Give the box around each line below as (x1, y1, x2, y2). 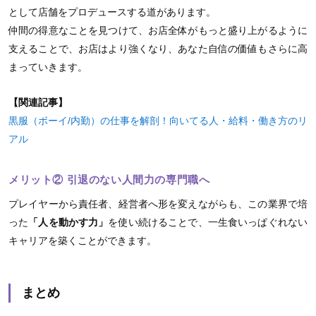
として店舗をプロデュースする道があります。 (8, 6, 216, 18)
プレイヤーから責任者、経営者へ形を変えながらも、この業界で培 (8, 198, 308, 210)
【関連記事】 (8, 97, 68, 109)
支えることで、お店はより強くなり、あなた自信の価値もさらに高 (8, 43, 308, 55)
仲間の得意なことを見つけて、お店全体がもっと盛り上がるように (8, 25, 308, 37)
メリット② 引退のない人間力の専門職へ (8, 174, 210, 186)
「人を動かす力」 (28, 217, 109, 229)
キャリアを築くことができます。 (8, 235, 157, 247)
